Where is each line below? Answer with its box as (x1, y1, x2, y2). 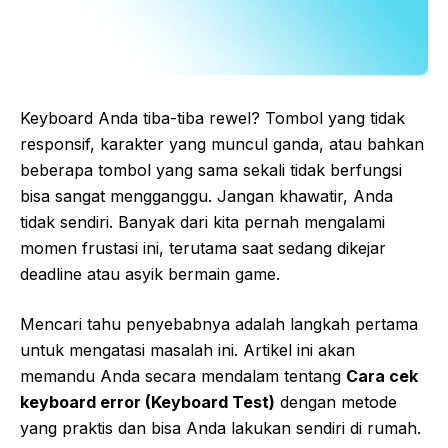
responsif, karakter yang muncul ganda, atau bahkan (20, 133, 424, 154)
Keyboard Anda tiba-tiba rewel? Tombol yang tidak (20, 107, 405, 128)
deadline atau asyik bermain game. (20, 263, 280, 284)
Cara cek (346, 365, 418, 386)
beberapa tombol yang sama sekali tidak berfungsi (20, 159, 402, 180)
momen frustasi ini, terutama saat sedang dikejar (20, 237, 386, 258)
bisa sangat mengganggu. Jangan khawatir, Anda (20, 185, 393, 206)
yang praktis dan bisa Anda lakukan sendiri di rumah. (20, 417, 421, 438)
